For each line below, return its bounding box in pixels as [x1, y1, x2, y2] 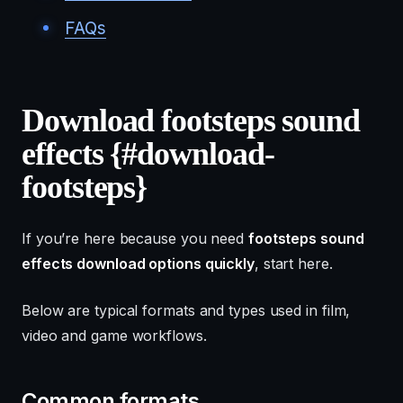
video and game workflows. [22, 327, 207, 345]
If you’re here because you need [22, 229, 248, 247]
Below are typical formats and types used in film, [22, 301, 351, 319]
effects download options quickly [22, 255, 255, 273]
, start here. [254, 255, 333, 273]
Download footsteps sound [22, 103, 361, 139]
